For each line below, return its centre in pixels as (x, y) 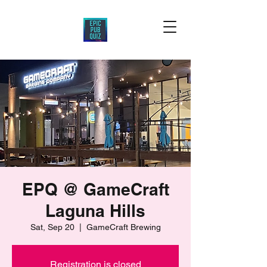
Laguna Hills (95, 211)
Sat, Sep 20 (52, 227)
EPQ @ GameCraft (95, 189)
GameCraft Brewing (123, 227)
